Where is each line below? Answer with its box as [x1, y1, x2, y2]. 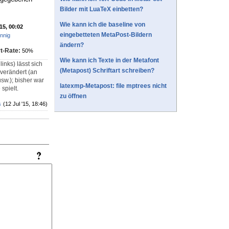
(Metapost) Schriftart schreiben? [60, 67, 154, 75]
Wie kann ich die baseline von [60, 21, 145, 29]
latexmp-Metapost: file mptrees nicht [60, 82, 167, 90]
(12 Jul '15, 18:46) [3, 101, 48, 107]
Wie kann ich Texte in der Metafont [60, 57, 159, 64]
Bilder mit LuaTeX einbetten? [60, 6, 143, 13]
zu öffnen [60, 93, 86, 100]
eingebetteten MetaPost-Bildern [60, 31, 152, 39]
